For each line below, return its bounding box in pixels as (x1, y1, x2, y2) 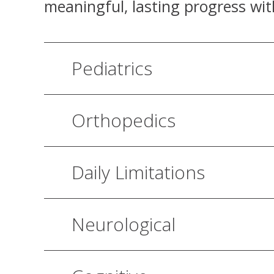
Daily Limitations (72, 159, 205, 185)
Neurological (72, 211, 176, 237)
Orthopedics (72, 107, 176, 133)
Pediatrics (72, 55, 152, 81)
